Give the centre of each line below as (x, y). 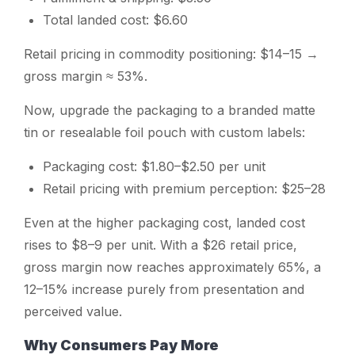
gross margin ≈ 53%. (86, 76)
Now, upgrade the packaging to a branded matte (170, 110)
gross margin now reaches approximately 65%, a (172, 267)
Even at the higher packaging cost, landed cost (164, 222)
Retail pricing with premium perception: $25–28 (184, 188)
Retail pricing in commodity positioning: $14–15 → (171, 53)
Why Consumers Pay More (121, 345)
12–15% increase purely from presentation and (164, 289)
